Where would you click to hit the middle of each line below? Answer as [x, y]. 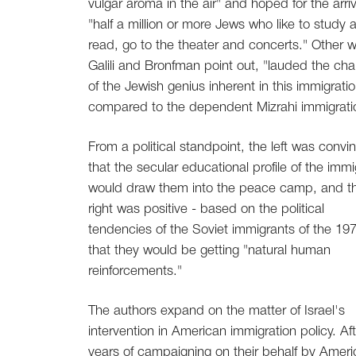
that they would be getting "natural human [209, 251]
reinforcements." [135, 272]
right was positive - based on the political [206, 210]
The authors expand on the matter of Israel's [217, 311]
